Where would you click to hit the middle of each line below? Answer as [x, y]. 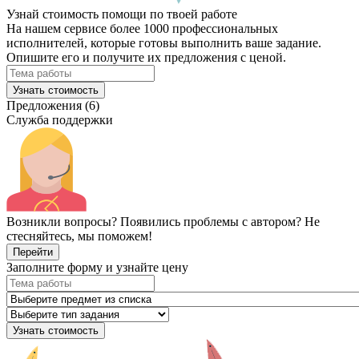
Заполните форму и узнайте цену [97, 267]
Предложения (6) [53, 105]
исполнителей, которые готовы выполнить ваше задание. [164, 42]
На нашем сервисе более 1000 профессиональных [142, 28]
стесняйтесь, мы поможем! [79, 236]
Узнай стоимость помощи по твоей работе [122, 14]
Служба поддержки [60, 119]
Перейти [33, 252]
